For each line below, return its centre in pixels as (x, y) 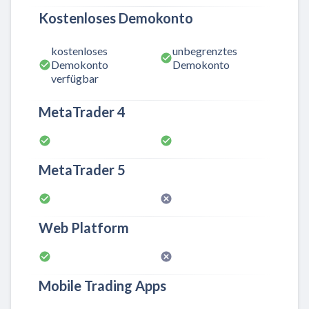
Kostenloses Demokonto (116, 18)
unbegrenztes (205, 50)
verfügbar (75, 78)
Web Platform (84, 227)
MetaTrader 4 (82, 111)
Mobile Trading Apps (102, 285)
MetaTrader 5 (82, 169)
